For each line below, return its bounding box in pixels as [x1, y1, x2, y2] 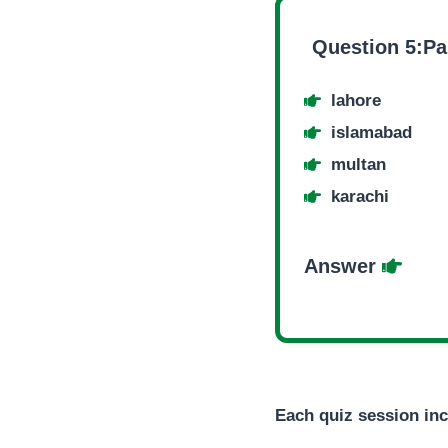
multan [331, 155, 386, 174]
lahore [331, 91, 381, 110]
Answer [304, 255, 382, 277]
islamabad [331, 123, 412, 142]
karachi [331, 187, 389, 206]
